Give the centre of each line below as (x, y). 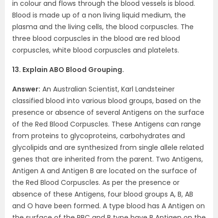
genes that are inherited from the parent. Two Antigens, (108, 159)
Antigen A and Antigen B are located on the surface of (105, 171)
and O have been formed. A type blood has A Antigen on (109, 206)
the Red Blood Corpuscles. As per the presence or (96, 182)
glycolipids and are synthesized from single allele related (108, 147)
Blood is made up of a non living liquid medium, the (99, 15)
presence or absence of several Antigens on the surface (108, 112)
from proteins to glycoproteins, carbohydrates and (99, 136)
